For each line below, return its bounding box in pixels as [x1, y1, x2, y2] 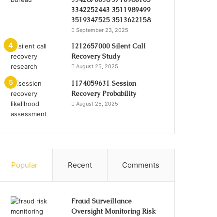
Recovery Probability [71, 89, 137, 98]
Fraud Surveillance [71, 196, 132, 205]
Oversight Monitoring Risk [71, 206, 156, 216]
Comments [122, 160, 160, 170]
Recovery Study [71, 51, 121, 61]
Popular [11, 160, 38, 170]
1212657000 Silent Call [71, 41, 146, 50]
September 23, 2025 [76, 26, 129, 33]
